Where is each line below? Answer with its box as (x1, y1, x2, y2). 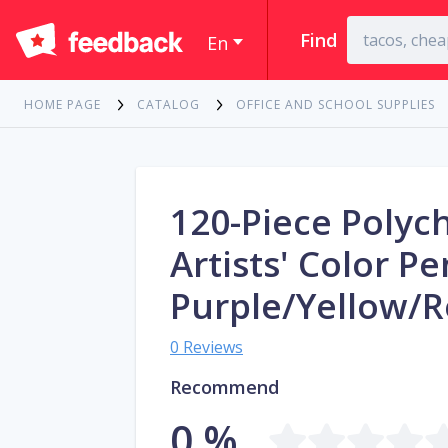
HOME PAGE (24, 96, 101, 114)
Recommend (170, 375, 279, 400)
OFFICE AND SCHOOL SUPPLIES (236, 96, 435, 114)
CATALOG (137, 96, 200, 114)
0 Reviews (170, 336, 243, 359)
